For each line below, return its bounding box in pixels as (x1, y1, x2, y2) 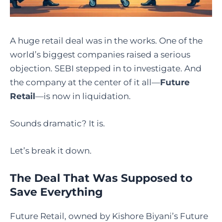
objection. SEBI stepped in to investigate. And (10, 63, 202, 73)
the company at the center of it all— (10, 77, 160, 87)
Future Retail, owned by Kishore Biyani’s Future (10, 211, 208, 221)
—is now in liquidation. (35, 91, 131, 101)
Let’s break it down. (10, 146, 92, 156)
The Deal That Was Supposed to (10, 171, 192, 185)
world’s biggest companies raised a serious (10, 50, 190, 59)
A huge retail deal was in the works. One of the (10, 36, 203, 46)
